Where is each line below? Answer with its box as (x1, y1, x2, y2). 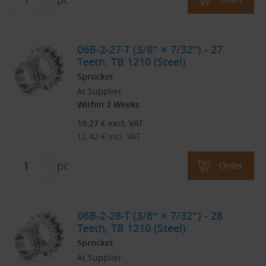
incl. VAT (106, 131, 141, 142)
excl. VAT (106, 118, 144, 129)
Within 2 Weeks (77, 99, 140, 110)
